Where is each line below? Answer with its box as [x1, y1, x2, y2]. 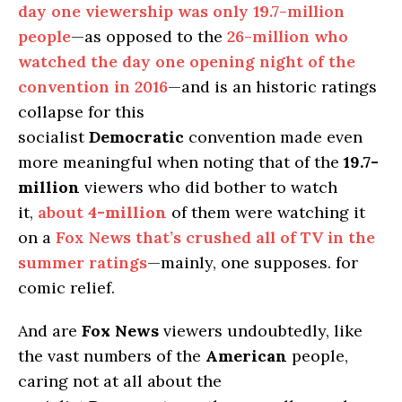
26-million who [227, 25, 348, 47]
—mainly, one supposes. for [147, 251, 358, 273]
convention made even [184, 126, 363, 147]
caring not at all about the [18, 370, 222, 391]
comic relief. [18, 276, 115, 298]
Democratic [89, 126, 184, 147]
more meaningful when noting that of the [18, 151, 344, 172]
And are [18, 319, 82, 341]
